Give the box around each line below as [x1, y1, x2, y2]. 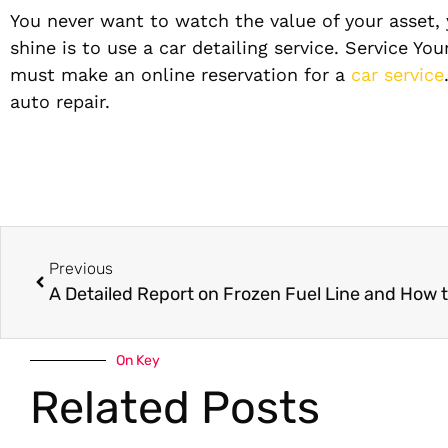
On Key [116, 351, 160, 369]
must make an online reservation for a [10, 63, 351, 85]
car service [351, 63, 444, 85]
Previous [49, 258, 113, 278]
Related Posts [30, 380, 320, 434]
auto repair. [10, 90, 110, 112]
